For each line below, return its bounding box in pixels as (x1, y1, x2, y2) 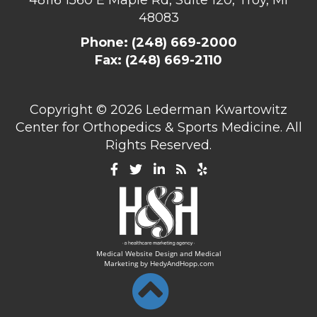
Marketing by (103, 258, 150, 269)
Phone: (80, 34, 132, 50)
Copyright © (30, 101, 110, 117)
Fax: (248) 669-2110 (95, 52, 222, 68)
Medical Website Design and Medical (96, 248, 221, 259)
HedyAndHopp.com (149, 258, 214, 269)
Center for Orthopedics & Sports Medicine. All (15, 119, 302, 135)
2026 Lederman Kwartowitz (110, 101, 287, 117)
